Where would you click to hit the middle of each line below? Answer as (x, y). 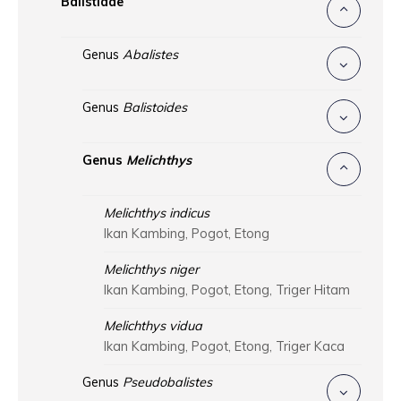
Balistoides (155, 108)
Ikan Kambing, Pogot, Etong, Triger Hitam (227, 290)
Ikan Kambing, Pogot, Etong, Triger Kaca (224, 347)
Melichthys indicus (157, 213)
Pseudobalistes (167, 383)
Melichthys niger (151, 270)
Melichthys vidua (153, 326)
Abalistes (150, 55)
